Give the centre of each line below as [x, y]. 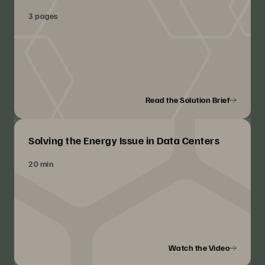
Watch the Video [199, 248]
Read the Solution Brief [187, 100]
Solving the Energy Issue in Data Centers [124, 140]
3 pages [43, 16]
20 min [41, 164]
